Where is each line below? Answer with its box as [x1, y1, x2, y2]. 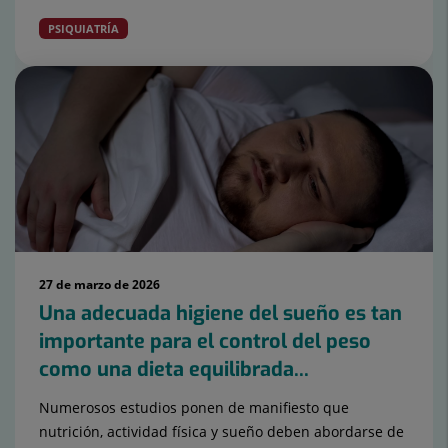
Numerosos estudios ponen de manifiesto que [39, 398, 349, 418]
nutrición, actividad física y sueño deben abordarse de [39, 422, 404, 442]
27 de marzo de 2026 [39, 276, 160, 294]
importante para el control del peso [39, 328, 371, 356]
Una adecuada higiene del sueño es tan [39, 300, 402, 328]
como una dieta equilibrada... [39, 356, 309, 384]
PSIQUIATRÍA [48, 21, 119, 37]
